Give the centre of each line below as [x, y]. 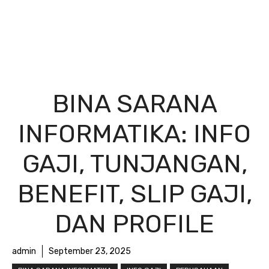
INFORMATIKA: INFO [134, 134]
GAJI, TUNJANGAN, [134, 164]
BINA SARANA [134, 104]
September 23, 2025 [90, 251]
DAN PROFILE [134, 224]
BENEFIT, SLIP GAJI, [134, 194]
